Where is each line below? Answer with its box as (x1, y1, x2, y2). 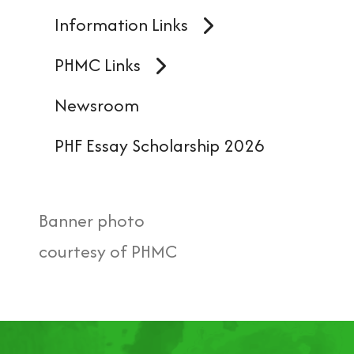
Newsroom (54, 92, 139, 119)
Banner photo (38, 208, 145, 234)
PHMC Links (54, 52, 141, 78)
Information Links (54, 12, 188, 38)
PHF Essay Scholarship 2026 (54, 133, 265, 159)
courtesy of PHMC (38, 239, 177, 265)
